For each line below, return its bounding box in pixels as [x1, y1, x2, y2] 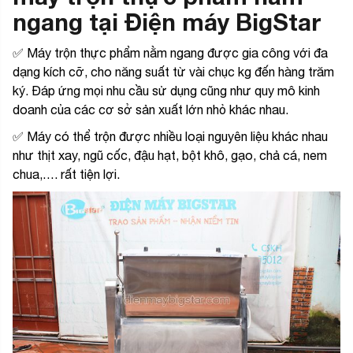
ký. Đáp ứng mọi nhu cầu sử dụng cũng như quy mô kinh [13, 83, 320, 98]
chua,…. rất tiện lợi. [13, 166, 120, 181]
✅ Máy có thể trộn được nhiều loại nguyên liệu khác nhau [13, 128, 328, 143]
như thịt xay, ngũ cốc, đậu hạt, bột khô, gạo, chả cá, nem [13, 147, 327, 162]
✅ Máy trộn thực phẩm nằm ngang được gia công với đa [13, 45, 328, 60]
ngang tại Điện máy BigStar [13, 7, 321, 36]
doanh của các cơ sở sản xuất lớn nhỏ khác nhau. [13, 102, 292, 117]
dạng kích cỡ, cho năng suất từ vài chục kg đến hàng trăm [13, 64, 334, 79]
